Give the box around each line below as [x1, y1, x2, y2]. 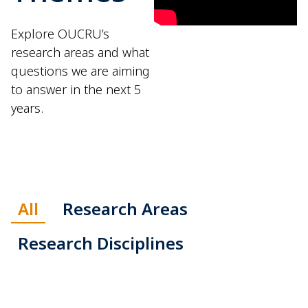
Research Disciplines [18, 232, 184, 255]
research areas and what [11, 44, 149, 60]
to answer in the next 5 [11, 81, 141, 98]
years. [11, 100, 43, 116]
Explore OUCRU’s [11, 25, 109, 42]
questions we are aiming [11, 63, 150, 79]
